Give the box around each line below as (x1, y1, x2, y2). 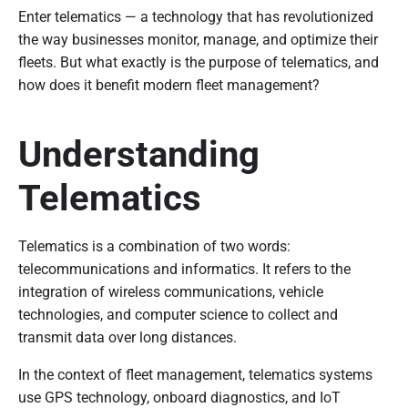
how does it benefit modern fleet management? (18, 76, 320, 94)
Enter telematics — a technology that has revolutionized (18, 7, 373, 25)
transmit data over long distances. (18, 328, 237, 346)
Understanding (18, 132, 260, 176)
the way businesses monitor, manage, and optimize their (18, 30, 378, 48)
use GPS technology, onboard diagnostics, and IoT (18, 388, 341, 406)
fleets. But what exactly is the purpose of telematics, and (18, 53, 379, 71)
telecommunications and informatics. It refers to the (18, 260, 351, 278)
